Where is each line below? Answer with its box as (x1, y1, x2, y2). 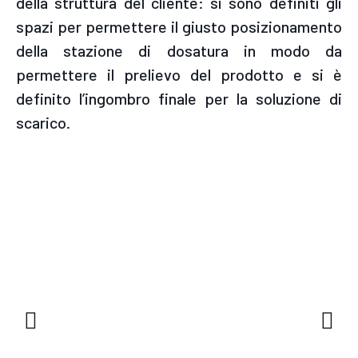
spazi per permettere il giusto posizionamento (16, 17, 342, 37)
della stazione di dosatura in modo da (16, 41, 342, 61)
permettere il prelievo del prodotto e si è (16, 65, 342, 85)
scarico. (16, 113, 70, 133)
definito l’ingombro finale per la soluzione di (16, 89, 342, 109)
